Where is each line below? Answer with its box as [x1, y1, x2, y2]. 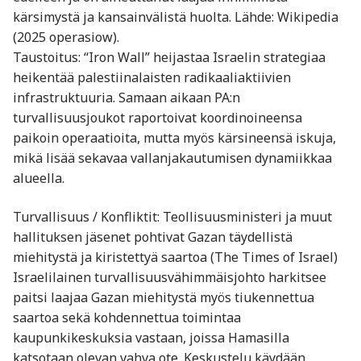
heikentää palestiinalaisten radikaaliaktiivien [13, 68, 291, 87]
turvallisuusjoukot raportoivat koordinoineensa [13, 109, 302, 127]
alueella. [13, 169, 64, 188]
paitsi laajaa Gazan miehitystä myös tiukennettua [13, 288, 314, 307]
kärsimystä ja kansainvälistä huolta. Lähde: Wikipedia [13, 8, 338, 27]
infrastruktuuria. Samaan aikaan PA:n [13, 89, 240, 107]
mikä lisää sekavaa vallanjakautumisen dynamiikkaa [13, 149, 332, 168]
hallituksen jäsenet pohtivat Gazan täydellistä [13, 228, 293, 247]
